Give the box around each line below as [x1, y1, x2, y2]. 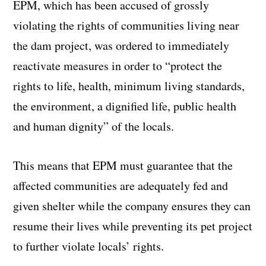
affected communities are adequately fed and [13, 178, 229, 194]
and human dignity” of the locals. [13, 118, 175, 135]
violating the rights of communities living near [13, 17, 240, 34]
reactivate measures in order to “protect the [13, 58, 223, 74]
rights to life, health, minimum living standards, [13, 78, 245, 94]
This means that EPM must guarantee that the [13, 157, 233, 174]
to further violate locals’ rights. [13, 238, 164, 255]
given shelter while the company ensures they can [13, 198, 251, 214]
